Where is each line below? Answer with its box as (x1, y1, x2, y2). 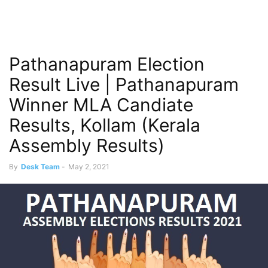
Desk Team (21, 162, 60, 171)
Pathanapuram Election (9, 53, 205, 75)
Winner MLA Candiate (9, 94, 193, 115)
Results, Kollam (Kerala (9, 114, 200, 136)
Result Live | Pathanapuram (9, 74, 239, 95)
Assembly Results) (9, 135, 165, 156)
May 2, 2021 (68, 162, 109, 171)
